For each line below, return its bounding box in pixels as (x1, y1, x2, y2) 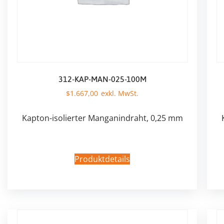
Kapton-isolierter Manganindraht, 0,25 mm (21, 112, 183, 123)
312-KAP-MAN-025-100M (58, 74, 146, 83)
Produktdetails (74, 153, 130, 164)
